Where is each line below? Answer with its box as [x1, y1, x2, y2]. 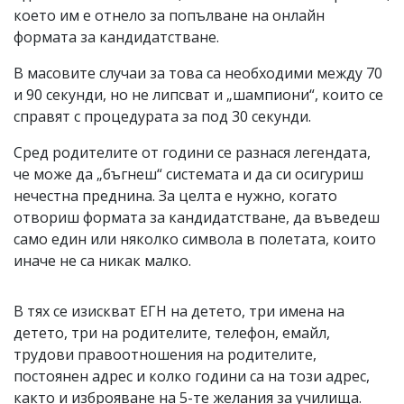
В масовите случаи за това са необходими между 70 [14, 63, 382, 84]
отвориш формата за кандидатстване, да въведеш [14, 207, 380, 228]
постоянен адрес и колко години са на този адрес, [14, 366, 370, 387]
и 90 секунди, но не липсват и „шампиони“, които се [14, 85, 383, 106]
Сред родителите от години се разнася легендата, [14, 142, 371, 163]
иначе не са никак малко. [14, 251, 191, 271]
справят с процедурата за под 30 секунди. [14, 106, 311, 127]
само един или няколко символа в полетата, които [14, 229, 376, 250]
